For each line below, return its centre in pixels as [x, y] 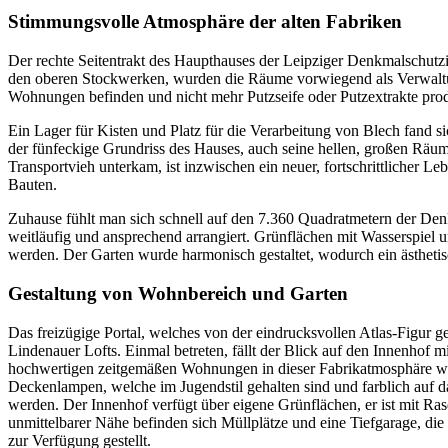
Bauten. [32, 185]
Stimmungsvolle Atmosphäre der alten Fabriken [205, 22]
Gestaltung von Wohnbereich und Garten [178, 293]
